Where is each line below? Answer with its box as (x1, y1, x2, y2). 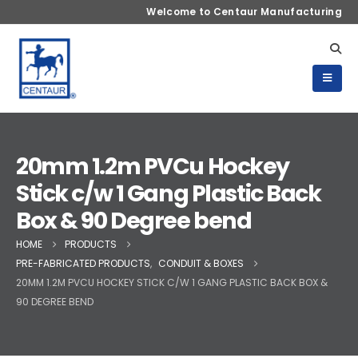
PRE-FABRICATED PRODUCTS (16, 257, 150, 270)
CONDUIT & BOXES (158, 257, 244, 270)
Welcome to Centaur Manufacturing (146, 5, 342, 18)
